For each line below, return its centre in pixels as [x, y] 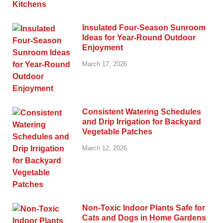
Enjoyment [103, 47]
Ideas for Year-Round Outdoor [139, 37]
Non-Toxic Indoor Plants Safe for [144, 208]
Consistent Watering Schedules [142, 111]
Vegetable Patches [117, 131]
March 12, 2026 [105, 148]
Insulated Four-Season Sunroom [144, 27]
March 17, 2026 [105, 64]
